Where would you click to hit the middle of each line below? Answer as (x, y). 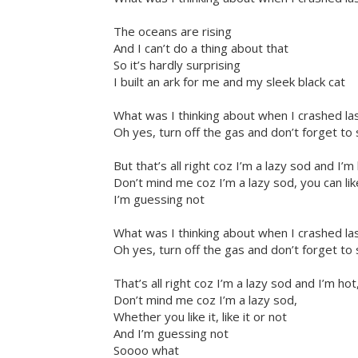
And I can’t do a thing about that (201, 48)
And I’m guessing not (171, 334)
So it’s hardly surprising (177, 65)
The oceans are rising (173, 32)
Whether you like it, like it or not (200, 317)
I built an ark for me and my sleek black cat (229, 82)
